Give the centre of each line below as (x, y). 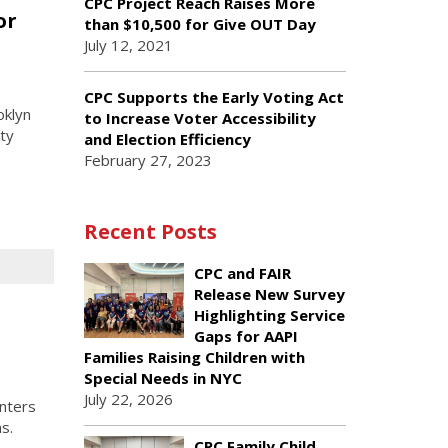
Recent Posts (150, 231)
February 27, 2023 (147, 160)
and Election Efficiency (167, 139)
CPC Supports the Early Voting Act (213, 97)
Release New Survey (269, 294)
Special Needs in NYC (162, 378)
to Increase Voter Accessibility (199, 118)
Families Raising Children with (194, 357)
